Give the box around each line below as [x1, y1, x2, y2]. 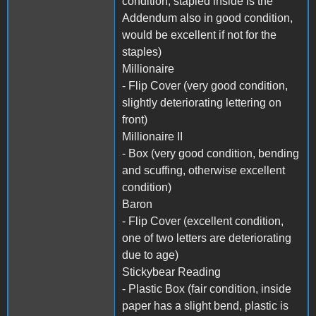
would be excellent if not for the [122, 28, 276, 41]
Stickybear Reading [122, 265, 221, 278]
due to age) [122, 248, 178, 261]
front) [122, 113, 147, 126]
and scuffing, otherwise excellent [122, 164, 285, 176]
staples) [122, 45, 162, 58]
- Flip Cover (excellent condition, [122, 214, 284, 227]
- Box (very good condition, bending [122, 147, 299, 159]
